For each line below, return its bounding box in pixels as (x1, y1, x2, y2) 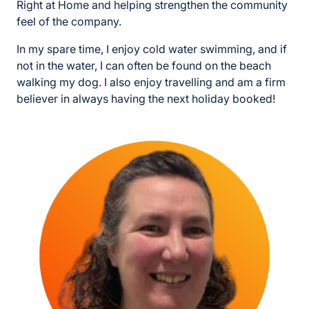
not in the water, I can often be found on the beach (17, 59, 271, 73)
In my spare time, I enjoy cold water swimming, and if (17, 42, 287, 57)
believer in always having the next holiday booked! (17, 92, 275, 106)
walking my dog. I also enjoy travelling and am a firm (17, 75, 286, 90)
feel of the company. (17, 14, 121, 29)
